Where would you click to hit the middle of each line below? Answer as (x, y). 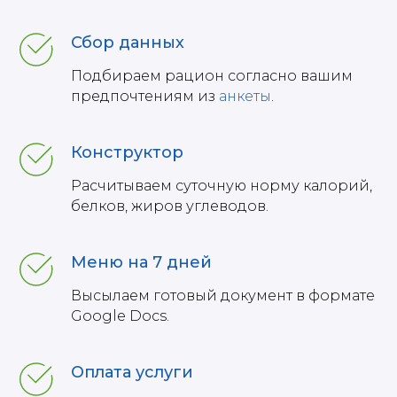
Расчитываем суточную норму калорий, (222, 185)
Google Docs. (120, 315)
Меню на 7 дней (141, 262)
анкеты (245, 96)
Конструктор (127, 152)
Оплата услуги (132, 372)
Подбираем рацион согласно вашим (212, 75)
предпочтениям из (145, 96)
